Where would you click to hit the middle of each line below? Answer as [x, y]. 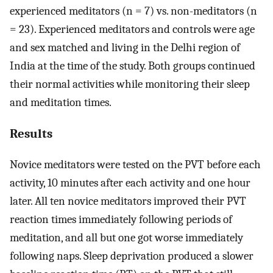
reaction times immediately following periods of [121, 220]
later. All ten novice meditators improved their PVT [128, 201]
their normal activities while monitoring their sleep [130, 84]
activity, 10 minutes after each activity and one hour [130, 183]
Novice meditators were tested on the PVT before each [135, 165]
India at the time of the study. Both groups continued [133, 66]
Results [31, 133]
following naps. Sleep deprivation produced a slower [132, 256]
